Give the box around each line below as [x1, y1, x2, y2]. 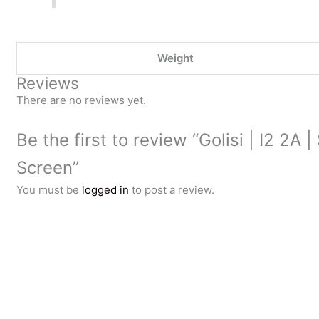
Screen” [16, 157, 80, 179]
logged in [82, 183, 130, 197]
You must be [16, 183, 83, 197]
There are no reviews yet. [16, 93, 147, 108]
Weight [157, 51, 194, 66]
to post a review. [129, 183, 215, 197]
